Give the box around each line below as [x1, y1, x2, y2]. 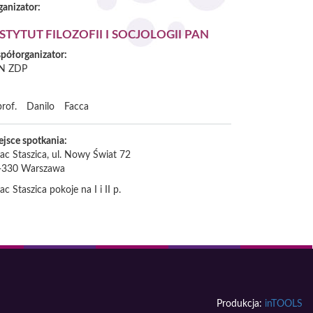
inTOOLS [265, 299, 303, 310]
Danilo [27, 102, 54, 112]
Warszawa [21, 164, 65, 175]
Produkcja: [217, 299, 265, 310]
